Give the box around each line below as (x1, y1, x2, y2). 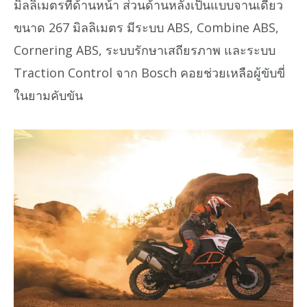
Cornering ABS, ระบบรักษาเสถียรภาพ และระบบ (14, 41, 275, 58)
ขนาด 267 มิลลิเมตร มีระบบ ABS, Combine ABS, (14, 19, 279, 36)
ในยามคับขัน (14, 86, 83, 103)
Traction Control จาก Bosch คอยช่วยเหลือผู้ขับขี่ (14, 64, 285, 81)
